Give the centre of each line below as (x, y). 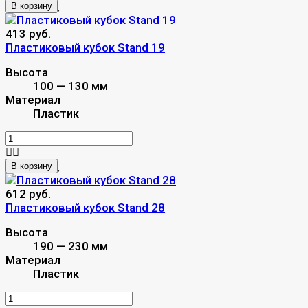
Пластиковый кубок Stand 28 (85, 207)
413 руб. (28, 33)
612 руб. (28, 194)
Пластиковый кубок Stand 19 (85, 47)
